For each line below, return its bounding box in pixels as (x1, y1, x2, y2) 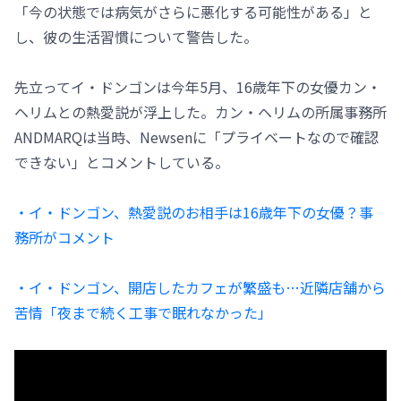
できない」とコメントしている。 (14, 150, 229, 173)
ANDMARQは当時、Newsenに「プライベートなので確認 (14, 125, 379, 148)
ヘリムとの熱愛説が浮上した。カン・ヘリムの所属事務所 (14, 100, 387, 123)
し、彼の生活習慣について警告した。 (14, 25, 258, 47)
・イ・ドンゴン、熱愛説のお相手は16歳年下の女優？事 (14, 200, 373, 223)
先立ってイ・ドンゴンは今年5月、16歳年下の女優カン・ (14, 75, 381, 98)
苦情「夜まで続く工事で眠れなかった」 (14, 301, 272, 323)
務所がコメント (14, 226, 115, 248)
